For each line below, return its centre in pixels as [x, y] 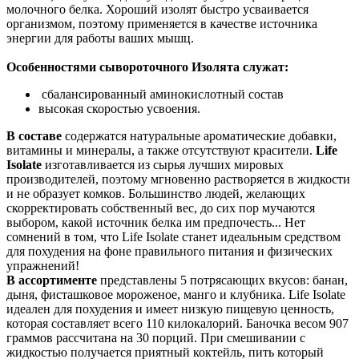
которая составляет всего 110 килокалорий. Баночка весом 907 [177, 324]
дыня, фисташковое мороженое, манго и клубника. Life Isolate [176, 295]
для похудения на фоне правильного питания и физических [169, 252]
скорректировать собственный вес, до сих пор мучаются [161, 208]
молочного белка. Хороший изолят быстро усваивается [157, 10]
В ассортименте [52, 280]
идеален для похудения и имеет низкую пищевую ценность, [170, 309]
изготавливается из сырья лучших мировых [163, 165]
